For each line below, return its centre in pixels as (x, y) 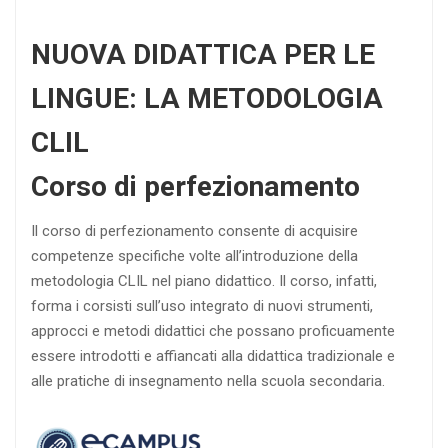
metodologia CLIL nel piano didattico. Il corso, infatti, (204, 280)
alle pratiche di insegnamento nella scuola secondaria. (208, 380)
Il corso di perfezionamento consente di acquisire (194, 230)
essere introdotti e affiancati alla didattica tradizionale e (213, 355)
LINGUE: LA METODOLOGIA (207, 98)
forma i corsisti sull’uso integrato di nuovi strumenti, (202, 305)
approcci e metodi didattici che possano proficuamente (213, 330)
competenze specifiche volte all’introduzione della (194, 255)
